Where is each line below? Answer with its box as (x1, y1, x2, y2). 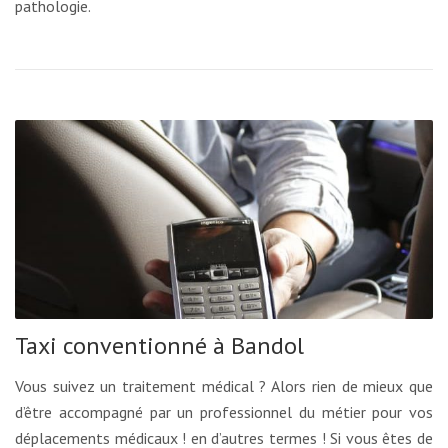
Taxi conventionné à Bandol (15, 330, 304, 362)
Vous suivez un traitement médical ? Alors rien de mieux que (15, 376, 433, 397)
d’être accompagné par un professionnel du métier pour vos (15, 402, 433, 423)
